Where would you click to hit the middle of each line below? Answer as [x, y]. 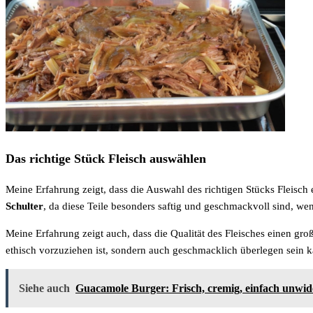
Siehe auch [44, 288]
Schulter [24, 206]
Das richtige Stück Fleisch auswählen [106, 158]
